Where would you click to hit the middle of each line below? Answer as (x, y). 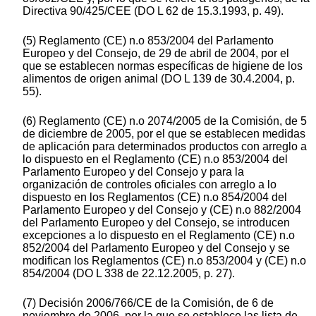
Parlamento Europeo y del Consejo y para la (133, 172)
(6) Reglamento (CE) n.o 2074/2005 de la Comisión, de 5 (165, 121)
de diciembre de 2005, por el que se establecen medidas (164, 134)
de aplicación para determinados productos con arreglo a (165, 147)
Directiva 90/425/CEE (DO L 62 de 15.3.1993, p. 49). (153, 11)
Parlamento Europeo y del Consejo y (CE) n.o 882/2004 (162, 210)
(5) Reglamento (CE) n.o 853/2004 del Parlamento (148, 41)
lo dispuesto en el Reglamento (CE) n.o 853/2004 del (155, 159)
